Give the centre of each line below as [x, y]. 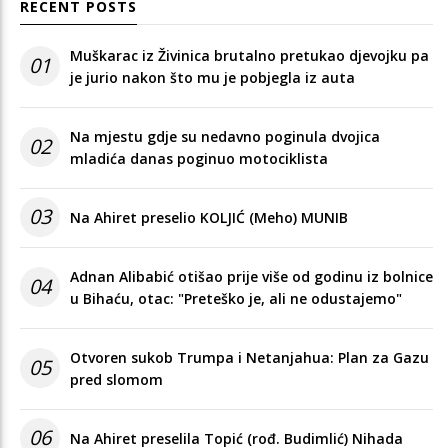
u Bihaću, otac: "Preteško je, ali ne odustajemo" [236, 298]
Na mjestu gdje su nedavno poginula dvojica [225, 136]
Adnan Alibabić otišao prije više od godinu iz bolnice [251, 276]
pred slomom [116, 379]
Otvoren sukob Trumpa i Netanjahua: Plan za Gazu [249, 357]
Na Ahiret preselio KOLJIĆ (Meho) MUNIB [209, 217]
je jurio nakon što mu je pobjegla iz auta [212, 77]
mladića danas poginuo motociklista [199, 158]
